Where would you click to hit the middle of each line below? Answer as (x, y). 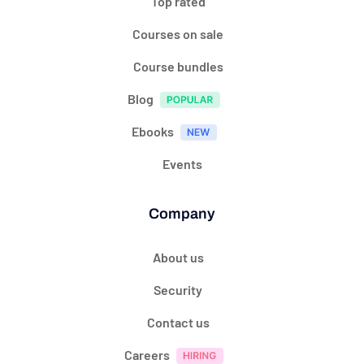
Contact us (178, 322)
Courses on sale (178, 34)
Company (182, 214)
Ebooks (152, 131)
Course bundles (178, 66)
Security (178, 290)
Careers (147, 355)
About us (178, 257)
